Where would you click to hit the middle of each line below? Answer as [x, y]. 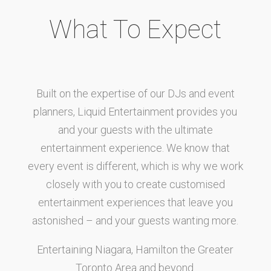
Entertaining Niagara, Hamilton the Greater [135, 250]
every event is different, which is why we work [135, 166]
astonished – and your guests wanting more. [135, 220]
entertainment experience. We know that [135, 148]
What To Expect [135, 29]
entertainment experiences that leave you [135, 202]
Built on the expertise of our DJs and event [135, 93]
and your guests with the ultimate [135, 130]
